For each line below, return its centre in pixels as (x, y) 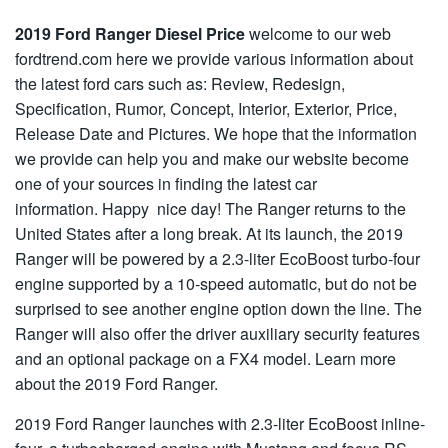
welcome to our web (318, 33)
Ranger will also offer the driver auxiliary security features (217, 333)
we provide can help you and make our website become (212, 158)
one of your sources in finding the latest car (166, 183)
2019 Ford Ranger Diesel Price (130, 33)
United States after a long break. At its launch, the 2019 (209, 233)
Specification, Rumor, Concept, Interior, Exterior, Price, (206, 108)
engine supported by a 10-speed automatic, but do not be (216, 283)
